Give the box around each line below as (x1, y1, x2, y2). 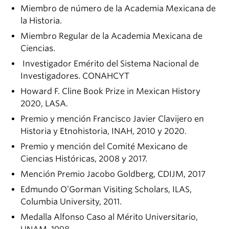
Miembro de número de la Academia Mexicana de (20, 3, 216, 13)
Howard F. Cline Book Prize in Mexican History (20, 86, 200, 96)
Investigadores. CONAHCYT (20, 71, 131, 81)
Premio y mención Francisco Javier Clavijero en (20, 113, 204, 124)
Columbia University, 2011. (20, 196, 122, 207)
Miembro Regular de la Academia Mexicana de (20, 31, 202, 41)
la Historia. (20, 15, 64, 26)
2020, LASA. (20, 98, 68, 108)
